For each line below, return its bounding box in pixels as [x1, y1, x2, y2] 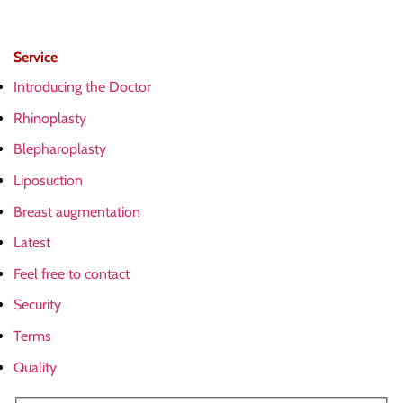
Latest [13, 234, 50, 252]
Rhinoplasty [13, 109, 86, 127]
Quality [13, 358, 57, 376]
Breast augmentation [13, 202, 140, 220]
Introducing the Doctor [13, 78, 151, 96]
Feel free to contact [13, 264, 130, 282]
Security [13, 296, 61, 314]
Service [13, 49, 58, 67]
